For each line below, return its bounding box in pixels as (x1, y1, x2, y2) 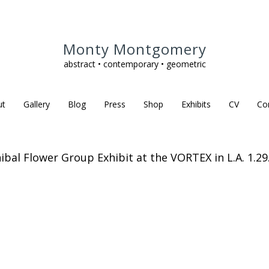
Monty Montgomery (62, 39, 207, 59)
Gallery (23, 98, 50, 110)
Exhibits (181, 98, 211, 110)
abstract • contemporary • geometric (63, 58, 206, 70)
